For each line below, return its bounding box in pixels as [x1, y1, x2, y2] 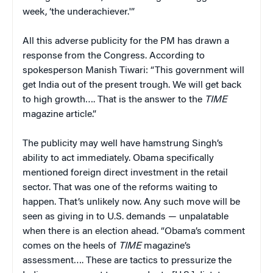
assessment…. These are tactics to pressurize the [23, 255, 232, 266]
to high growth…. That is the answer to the [23, 94, 205, 105]
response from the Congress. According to [23, 51, 205, 61]
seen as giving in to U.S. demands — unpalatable [23, 211, 229, 222]
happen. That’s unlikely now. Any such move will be [23, 197, 240, 207]
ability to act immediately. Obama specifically [23, 153, 214, 163]
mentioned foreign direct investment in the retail [23, 168, 228, 178]
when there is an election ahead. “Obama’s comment [23, 226, 245, 236]
